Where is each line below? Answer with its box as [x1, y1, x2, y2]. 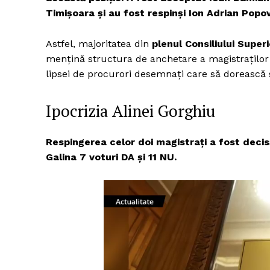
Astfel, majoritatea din [46, 38, 152, 49]
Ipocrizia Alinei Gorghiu [46, 100, 215, 122]
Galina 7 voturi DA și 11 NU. [46, 151, 177, 163]
